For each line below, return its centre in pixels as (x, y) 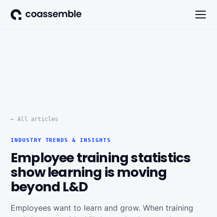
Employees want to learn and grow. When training (102, 208)
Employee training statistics (101, 158)
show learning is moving (89, 172)
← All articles (34, 119)
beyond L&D (49, 187)
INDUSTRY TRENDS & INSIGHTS (61, 140)
